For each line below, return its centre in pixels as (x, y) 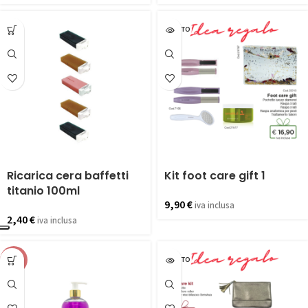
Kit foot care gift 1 (215, 176)
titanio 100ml (43, 191)
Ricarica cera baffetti (68, 176)
